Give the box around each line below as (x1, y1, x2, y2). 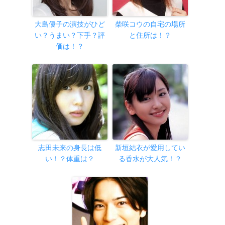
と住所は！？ (129, 31, 171, 40)
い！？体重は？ (45, 155, 94, 163)
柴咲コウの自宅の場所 (115, 20, 185, 29)
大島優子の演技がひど (34, 20, 105, 29)
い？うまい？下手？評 (34, 31, 105, 40)
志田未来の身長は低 (38, 144, 101, 152)
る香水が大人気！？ (118, 155, 182, 163)
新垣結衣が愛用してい (115, 144, 185, 152)
